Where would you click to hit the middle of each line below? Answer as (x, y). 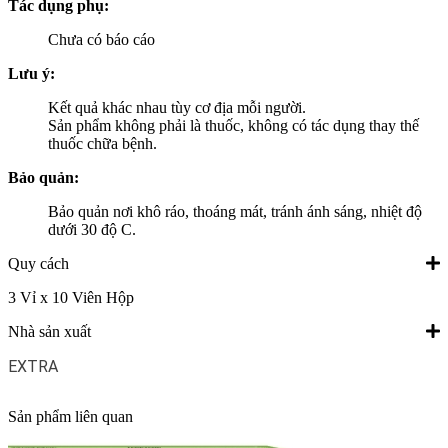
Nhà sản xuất (49, 332)
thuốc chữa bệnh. (102, 144)
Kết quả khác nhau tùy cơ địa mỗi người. (177, 108)
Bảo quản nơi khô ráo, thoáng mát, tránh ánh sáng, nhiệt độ (235, 212)
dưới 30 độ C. (92, 230)
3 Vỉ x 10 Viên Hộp (71, 298)
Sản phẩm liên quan (70, 417)
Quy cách (38, 264)
